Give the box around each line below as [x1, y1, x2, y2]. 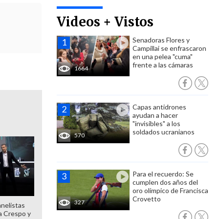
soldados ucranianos [132, 128, 195, 136]
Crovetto [132, 195, 161, 203]
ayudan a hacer [132, 111, 178, 119]
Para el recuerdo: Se [132, 170, 194, 178]
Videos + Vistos [57, 14, 153, 30]
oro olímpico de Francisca [132, 186, 208, 195]
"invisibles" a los [132, 119, 180, 128]
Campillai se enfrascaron [132, 44, 206, 52]
